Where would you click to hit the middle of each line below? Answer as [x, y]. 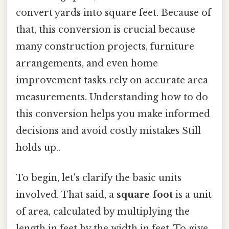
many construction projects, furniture [105, 47]
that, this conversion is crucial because [106, 30]
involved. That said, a [66, 195]
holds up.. [38, 148]
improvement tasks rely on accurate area [112, 81]
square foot [145, 195]
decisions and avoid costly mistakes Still [108, 131]
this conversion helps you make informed [113, 114]
